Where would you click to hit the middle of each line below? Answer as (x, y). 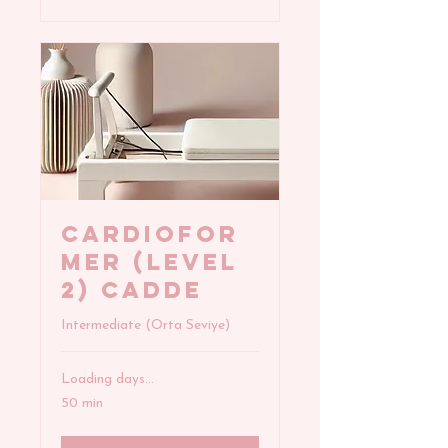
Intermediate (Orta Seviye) (145, 325)
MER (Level (149, 261)
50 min (82, 403)
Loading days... (107, 379)
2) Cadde (132, 289)
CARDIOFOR (150, 233)
